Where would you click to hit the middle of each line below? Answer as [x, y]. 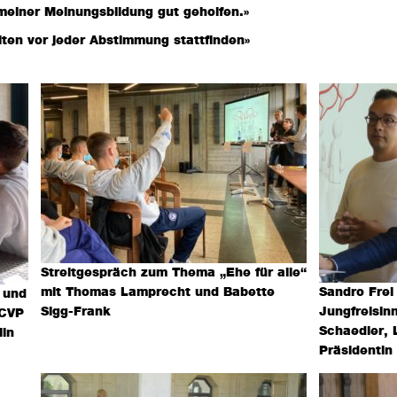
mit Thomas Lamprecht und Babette [157, 293]
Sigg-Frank [75, 312]
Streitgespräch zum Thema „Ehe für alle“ [173, 273]
